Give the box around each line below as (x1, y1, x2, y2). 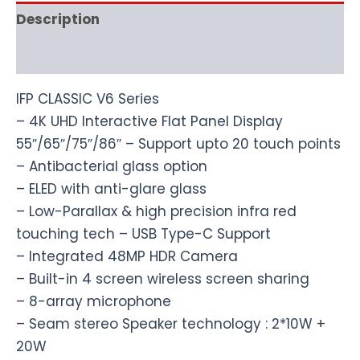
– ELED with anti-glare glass (16, 178, 207, 198)
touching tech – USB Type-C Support (16, 223, 271, 243)
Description (16, 10, 100, 30)
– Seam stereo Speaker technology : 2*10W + (16, 313, 325, 333)
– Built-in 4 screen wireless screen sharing (16, 268, 309, 288)
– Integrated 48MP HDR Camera (16, 246, 238, 266)
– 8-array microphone (16, 291, 171, 311)
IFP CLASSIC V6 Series (16, 88, 159, 108)
